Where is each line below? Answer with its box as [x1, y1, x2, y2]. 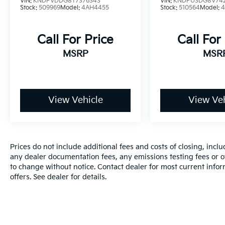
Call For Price [37, 33, 114, 48]
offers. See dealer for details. [10, 173, 106, 182]
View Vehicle [48, 95, 103, 106]
